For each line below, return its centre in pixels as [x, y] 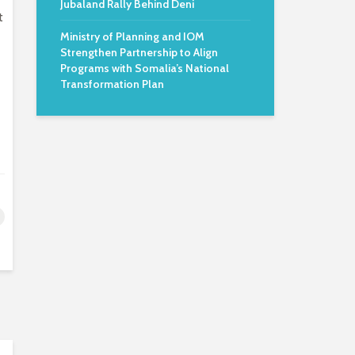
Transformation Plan [112, 84]
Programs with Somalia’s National [145, 68]
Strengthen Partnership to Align [139, 52]
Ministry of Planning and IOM [132, 36]
